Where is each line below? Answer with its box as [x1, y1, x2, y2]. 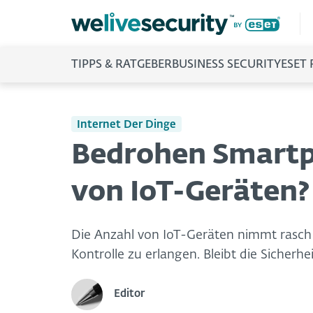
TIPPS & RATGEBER [71, 59, 172, 71]
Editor [114, 289, 145, 300]
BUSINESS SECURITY [172, 59, 281, 71]
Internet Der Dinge [77, 119, 176, 130]
